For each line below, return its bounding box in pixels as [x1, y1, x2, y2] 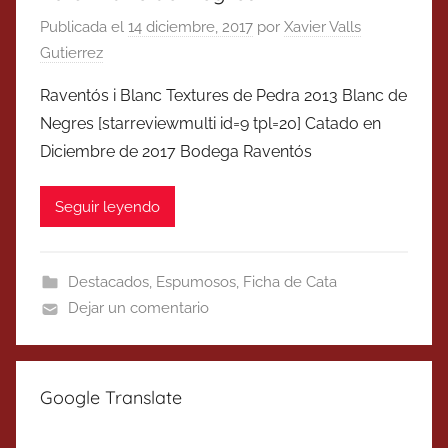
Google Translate [40, 386, 182, 410]
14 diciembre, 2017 [128, 18, 253, 37]
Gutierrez [40, 44, 103, 63]
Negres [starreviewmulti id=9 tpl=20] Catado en [40, 114, 381, 134]
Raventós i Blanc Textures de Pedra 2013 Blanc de [40, 86, 407, 106]
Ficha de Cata [242, 273, 337, 292]
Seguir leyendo [55, 197, 160, 216]
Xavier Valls [284, 18, 361, 37]
